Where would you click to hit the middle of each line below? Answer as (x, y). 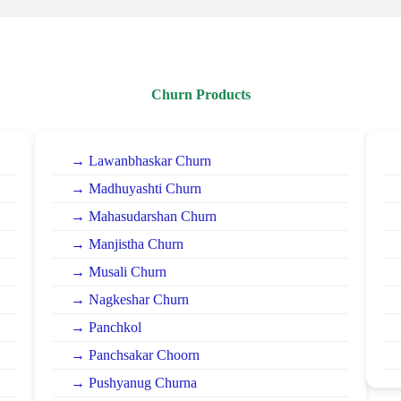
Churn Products (200, 94)
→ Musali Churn (119, 271)
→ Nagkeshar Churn (130, 299)
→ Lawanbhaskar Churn (141, 160)
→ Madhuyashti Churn (136, 188)
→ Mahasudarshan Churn (144, 216)
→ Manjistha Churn (127, 243)
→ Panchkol (106, 327)
